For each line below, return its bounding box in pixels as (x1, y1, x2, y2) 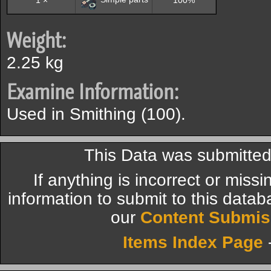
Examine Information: (7, 78, 178, 106)
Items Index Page (123, 233, 263, 252)
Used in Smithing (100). (7, 105, 186, 123)
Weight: (7, 27, 66, 54)
